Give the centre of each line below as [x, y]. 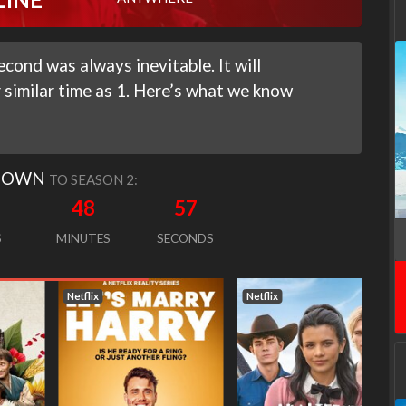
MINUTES [83, 239]
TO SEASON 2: [93, 180]
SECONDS [186, 239]
